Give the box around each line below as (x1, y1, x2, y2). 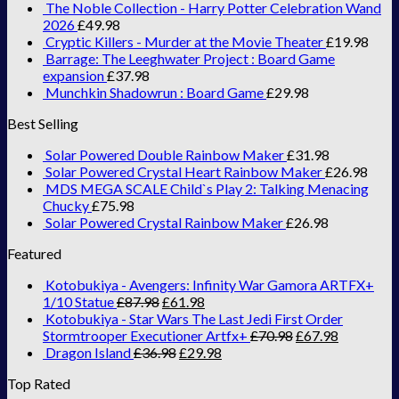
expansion (43, 66, 104, 84)
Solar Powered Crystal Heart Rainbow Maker (45, 162, 322, 180)
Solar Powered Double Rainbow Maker (45, 145, 284, 163)
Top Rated (7, 374, 70, 392)
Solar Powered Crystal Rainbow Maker (45, 213, 283, 231)
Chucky (43, 196, 89, 214)
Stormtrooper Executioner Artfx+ (43, 326, 248, 344)
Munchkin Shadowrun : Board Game (45, 83, 264, 101)
